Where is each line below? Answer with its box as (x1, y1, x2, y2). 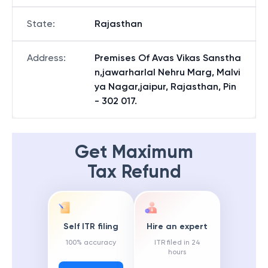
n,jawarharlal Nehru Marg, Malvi (95, 66, 240, 78)
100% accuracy (66, 238, 116, 247)
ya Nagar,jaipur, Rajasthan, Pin (95, 81, 236, 92)
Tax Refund (87, 161, 181, 182)
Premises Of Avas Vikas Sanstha (95, 52, 241, 63)
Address (27, 52, 63, 63)
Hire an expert (147, 221, 208, 232)
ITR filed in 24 (154, 238, 200, 247)
